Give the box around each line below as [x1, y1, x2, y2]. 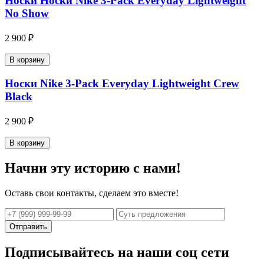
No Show [5, 7, 49, 20]
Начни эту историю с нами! [5, 160, 181, 176]
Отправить [9, 222, 47, 232]
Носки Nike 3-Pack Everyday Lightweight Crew [5, 77, 239, 90]
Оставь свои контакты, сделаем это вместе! [5, 188, 179, 199]
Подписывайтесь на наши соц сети [5, 245, 229, 260]
